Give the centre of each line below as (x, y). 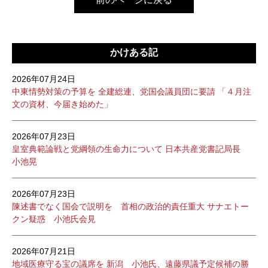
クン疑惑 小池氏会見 (54, 219)
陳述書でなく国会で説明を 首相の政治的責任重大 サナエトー (130, 206)
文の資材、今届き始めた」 (62, 104)
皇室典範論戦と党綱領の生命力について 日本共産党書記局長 (130, 149)
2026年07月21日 (44, 251)
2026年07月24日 (44, 79)
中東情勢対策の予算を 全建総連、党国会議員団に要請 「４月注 (132, 92)
